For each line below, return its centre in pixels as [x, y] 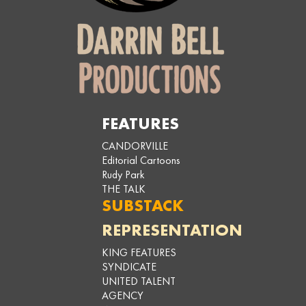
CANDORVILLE [135, 145]
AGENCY [123, 295]
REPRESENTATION [172, 229]
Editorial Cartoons [141, 160]
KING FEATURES [139, 252]
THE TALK [124, 189]
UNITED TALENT [139, 281]
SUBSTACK [143, 205]
